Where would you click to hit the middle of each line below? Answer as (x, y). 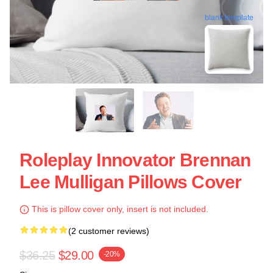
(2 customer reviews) (109, 231)
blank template (229, 20)
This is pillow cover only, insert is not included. (119, 209)
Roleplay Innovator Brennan (135, 160)
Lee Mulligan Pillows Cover (131, 182)
